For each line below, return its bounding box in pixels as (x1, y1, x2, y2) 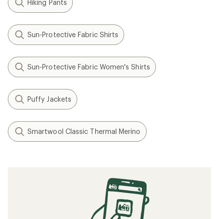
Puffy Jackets (27, 95, 72, 103)
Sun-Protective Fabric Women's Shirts (27, 63, 150, 71)
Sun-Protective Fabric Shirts (27, 30, 119, 39)
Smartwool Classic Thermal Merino (27, 127, 141, 135)
